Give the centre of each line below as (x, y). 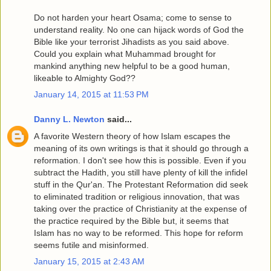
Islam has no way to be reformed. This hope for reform (139, 233)
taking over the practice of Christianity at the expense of (140, 208)
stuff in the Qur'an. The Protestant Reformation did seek (141, 184)
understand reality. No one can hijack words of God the (139, 29)
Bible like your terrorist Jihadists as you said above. (132, 41)
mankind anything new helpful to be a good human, (132, 66)
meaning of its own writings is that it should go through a (141, 148)
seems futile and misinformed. (91, 245)
